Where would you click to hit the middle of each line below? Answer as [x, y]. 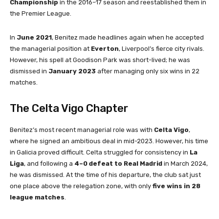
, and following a [49, 164]
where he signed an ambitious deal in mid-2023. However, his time [109, 141]
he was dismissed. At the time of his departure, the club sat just [105, 175]
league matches [37, 197]
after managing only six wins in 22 [148, 71]
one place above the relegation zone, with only [81, 186]
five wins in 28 [176, 186]
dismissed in [29, 71]
